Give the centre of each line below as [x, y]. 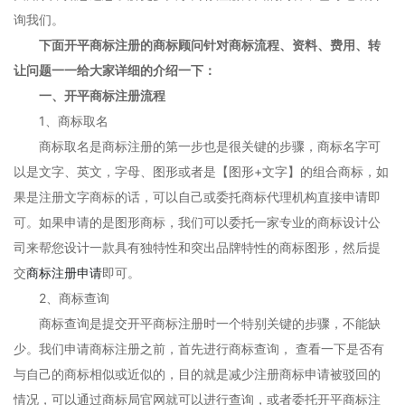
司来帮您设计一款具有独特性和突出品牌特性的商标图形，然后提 [197, 247]
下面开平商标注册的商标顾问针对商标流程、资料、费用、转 [203, 45]
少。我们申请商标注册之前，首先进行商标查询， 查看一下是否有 [199, 348]
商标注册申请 [64, 273]
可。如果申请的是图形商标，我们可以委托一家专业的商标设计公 [197, 222]
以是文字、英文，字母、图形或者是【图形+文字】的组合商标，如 [201, 171]
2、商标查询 [61, 298]
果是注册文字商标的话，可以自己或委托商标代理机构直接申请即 [197, 197]
